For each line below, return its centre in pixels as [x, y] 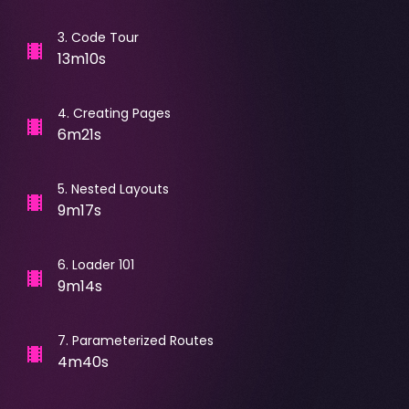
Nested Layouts [120, 189]
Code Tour [105, 37]
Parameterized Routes [142, 340]
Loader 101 [103, 264]
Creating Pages [121, 113]
